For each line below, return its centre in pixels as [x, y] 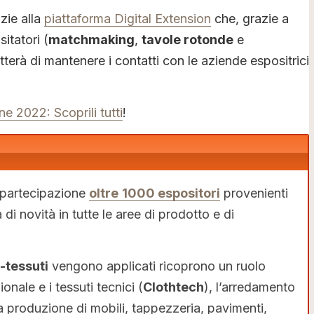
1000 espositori [171, 193]
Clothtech [173, 287]
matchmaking [91, 40]
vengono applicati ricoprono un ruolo [157, 266]
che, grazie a [250, 19]
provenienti [254, 193]
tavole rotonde [187, 40]
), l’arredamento [250, 287]
